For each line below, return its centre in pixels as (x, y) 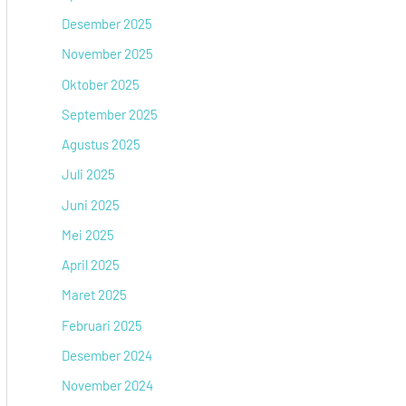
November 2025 (107, 54)
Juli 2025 (88, 174)
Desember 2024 (107, 355)
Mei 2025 (88, 234)
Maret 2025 (94, 295)
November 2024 (107, 386)
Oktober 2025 (101, 84)
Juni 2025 (91, 204)
